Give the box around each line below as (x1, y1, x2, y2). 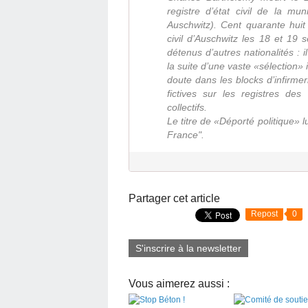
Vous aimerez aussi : (129, 277, 230, 289)
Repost (251, 208, 278, 219)
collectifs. (167, 101, 207, 113)
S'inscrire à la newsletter (135, 242, 241, 254)
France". (167, 129, 204, 140)
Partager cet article (129, 192, 220, 204)
